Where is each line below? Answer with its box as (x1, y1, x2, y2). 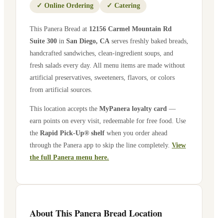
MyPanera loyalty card (99, 105, 167, 113)
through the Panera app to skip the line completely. (30, 141, 170, 149)
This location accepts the (30, 105, 99, 113)
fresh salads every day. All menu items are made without (30, 61, 185, 69)
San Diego (66, 36, 96, 45)
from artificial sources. (30, 85, 92, 93)
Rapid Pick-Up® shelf (40, 129, 105, 137)
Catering (114, 2, 140, 10)
